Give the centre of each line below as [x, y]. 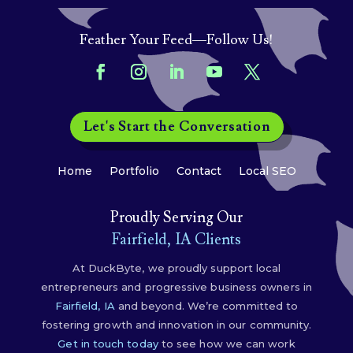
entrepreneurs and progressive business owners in [176, 287]
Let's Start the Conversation [176, 127]
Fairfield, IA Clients [176, 240]
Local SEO [267, 171]
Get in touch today [108, 344]
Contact [199, 171]
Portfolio [134, 171]
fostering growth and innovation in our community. [176, 325]
